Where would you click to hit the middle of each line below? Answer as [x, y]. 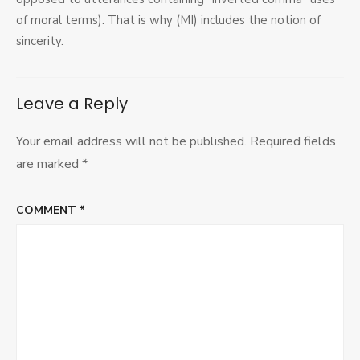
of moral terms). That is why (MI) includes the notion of [168, 20]
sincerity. [40, 41]
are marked [49, 164]
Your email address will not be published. [131, 142]
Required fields [293, 142]
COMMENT [48, 211]
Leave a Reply [72, 104]
